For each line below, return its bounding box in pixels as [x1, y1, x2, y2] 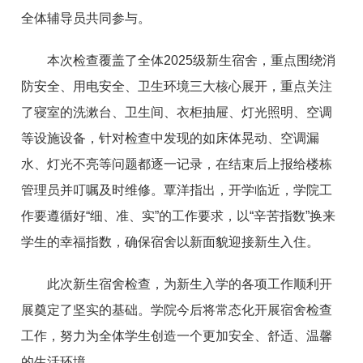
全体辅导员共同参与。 [21, 11, 152, 25]
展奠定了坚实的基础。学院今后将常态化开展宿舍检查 [21, 302, 333, 317]
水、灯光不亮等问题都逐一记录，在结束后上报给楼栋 [21, 156, 333, 171]
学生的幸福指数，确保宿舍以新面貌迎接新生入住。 [21, 234, 320, 249]
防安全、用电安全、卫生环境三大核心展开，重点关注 [21, 79, 333, 93]
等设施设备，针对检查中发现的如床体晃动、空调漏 [21, 130, 320, 145]
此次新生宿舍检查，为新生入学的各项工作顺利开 [47, 276, 333, 291]
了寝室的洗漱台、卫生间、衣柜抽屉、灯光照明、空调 [21, 105, 333, 119]
